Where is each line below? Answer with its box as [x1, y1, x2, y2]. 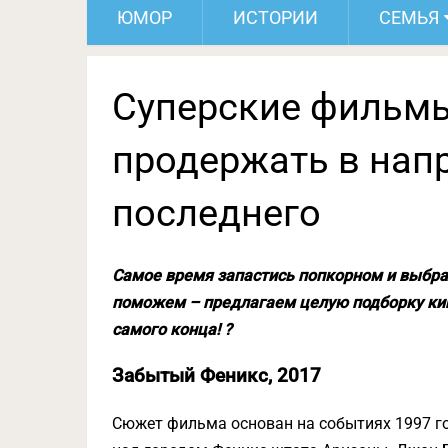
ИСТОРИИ [233, 7, 318, 28]
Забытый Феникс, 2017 [112, 365, 321, 387]
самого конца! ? [112, 320, 232, 339]
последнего [112, 191, 321, 235]
